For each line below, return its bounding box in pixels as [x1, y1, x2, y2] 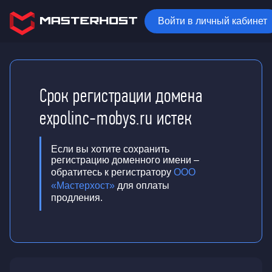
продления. [51, 192, 103, 203]
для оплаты [115, 180, 169, 191]
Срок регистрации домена [39, 84, 203, 107]
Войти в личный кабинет [158, 16, 267, 26]
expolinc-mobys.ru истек [39, 107, 192, 129]
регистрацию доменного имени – [51, 155, 199, 165]
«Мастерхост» [51, 180, 115, 191]
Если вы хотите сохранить [51, 144, 169, 154]
